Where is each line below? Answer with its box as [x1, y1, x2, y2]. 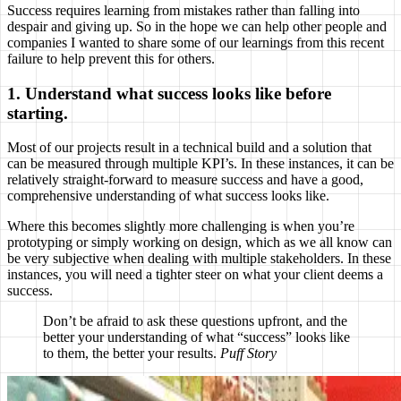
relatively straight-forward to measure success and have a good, [7, 172, 363, 188]
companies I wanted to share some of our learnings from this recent [7, 34, 384, 50]
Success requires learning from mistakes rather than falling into [7, 2, 360, 18]
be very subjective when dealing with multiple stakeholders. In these [7, 251, 391, 267]
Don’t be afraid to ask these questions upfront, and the [43, 313, 347, 329]
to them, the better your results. [43, 346, 220, 362]
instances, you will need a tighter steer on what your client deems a [7, 267, 383, 283]
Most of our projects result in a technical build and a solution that [7, 140, 371, 156]
